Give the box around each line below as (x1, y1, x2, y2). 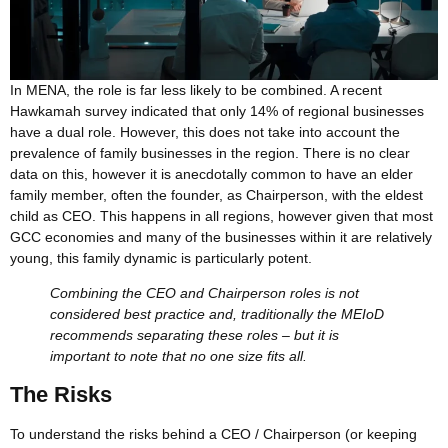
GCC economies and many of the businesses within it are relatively (10, 229, 432, 245)
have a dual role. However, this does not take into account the (10, 124, 400, 140)
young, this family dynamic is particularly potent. (10, 250, 316, 266)
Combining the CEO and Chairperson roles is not (50, 285, 359, 302)
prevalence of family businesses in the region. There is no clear (10, 145, 410, 161)
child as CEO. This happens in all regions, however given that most (10, 208, 433, 224)
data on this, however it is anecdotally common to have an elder (10, 166, 413, 182)
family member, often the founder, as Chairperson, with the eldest (10, 187, 423, 203)
